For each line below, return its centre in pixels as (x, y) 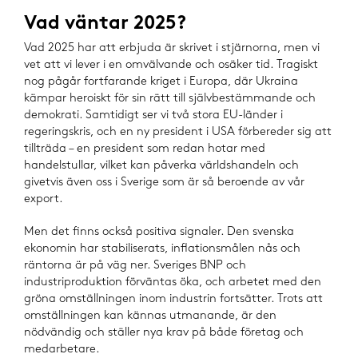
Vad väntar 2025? (105, 25)
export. (44, 199)
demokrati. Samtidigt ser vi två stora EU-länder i (153, 115)
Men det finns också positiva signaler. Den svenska (159, 232)
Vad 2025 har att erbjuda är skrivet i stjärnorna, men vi (172, 48)
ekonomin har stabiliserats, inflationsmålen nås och (162, 249)
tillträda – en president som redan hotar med (145, 149)
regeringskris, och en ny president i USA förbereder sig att (178, 132)
